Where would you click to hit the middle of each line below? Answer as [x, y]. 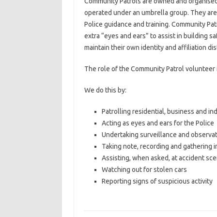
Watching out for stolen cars [144, 170]
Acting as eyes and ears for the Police [158, 123]
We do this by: [105, 90]
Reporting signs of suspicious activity [157, 181]
